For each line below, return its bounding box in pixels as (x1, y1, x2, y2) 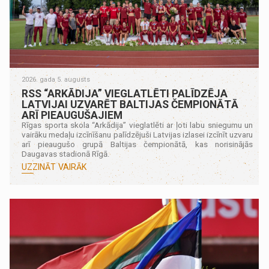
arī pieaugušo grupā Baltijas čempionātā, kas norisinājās (22, 140, 253, 150)
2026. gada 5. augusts (22, 76, 91, 84)
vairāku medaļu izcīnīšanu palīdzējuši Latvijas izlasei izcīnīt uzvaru (22, 130, 253, 140)
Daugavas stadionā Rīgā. (22, 150, 110, 159)
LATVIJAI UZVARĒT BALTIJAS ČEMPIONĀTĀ (22, 98, 239, 111)
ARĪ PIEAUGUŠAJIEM (22, 109, 123, 122)
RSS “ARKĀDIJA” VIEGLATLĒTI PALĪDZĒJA (22, 88, 228, 100)
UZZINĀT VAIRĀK (22, 162, 87, 172)
